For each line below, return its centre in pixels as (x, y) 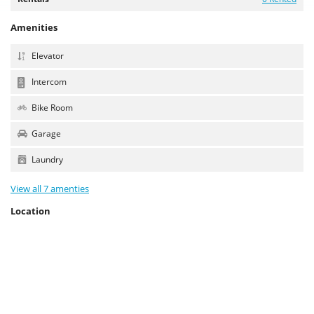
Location (30, 211)
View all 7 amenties (50, 189)
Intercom (49, 82)
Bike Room (52, 108)
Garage (45, 134)
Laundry (47, 159)
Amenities (34, 27)
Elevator (47, 56)
